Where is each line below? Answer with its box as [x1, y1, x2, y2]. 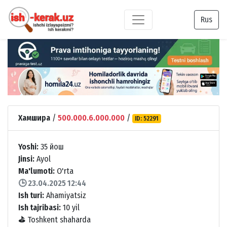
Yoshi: [18, 141, 39, 152]
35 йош [39, 141, 64, 152]
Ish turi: [18, 190, 44, 200]
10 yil [61, 202, 80, 212]
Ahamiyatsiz [44, 190, 86, 200]
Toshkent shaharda [25, 214, 91, 224]
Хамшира [18, 112, 50, 123]
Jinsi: [18, 154, 34, 164]
